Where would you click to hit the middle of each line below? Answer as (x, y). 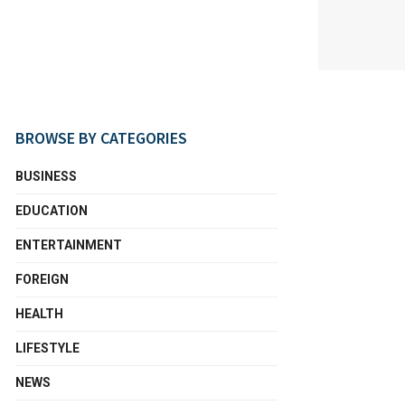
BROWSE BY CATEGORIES (101, 138)
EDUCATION (52, 211)
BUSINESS (46, 176)
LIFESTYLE (47, 348)
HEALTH (39, 314)
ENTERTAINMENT (69, 245)
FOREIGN (42, 279)
